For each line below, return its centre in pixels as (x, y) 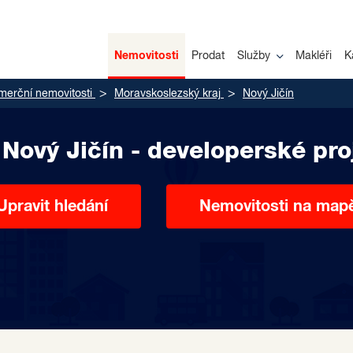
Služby (254, 56)
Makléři (314, 56)
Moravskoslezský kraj (167, 94)
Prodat (208, 56)
